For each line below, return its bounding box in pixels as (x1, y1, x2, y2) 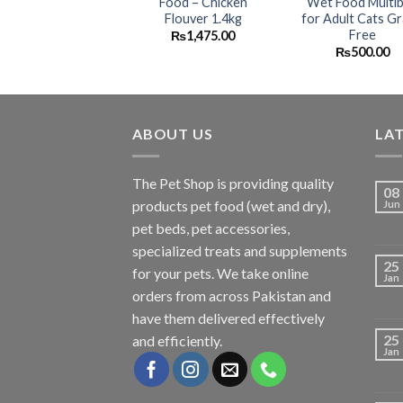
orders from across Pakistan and (132, 286, 331, 304)
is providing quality (214, 174, 334, 192)
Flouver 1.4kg (164, 10, 242, 26)
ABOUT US (132, 125, 213, 143)
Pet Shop (159, 174, 214, 192)
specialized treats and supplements (132, 241, 347, 259)
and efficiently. (132, 331, 222, 349)
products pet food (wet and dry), (132, 196, 330, 214)
